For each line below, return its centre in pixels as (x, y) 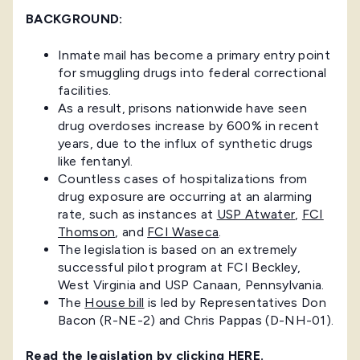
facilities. (85, 90)
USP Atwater (256, 214)
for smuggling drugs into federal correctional (192, 72)
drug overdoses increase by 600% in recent (189, 125)
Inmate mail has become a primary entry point (194, 55)
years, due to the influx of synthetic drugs (186, 143)
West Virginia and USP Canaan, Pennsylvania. (191, 284)
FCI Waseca (183, 231)
